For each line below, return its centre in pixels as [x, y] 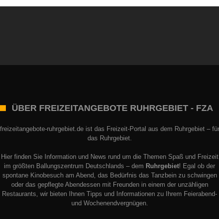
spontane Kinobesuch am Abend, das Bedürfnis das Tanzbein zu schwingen [109, 175]
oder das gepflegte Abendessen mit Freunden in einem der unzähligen [109, 185]
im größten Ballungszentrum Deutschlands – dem [75, 166]
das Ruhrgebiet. [109, 138]
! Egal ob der [197, 166]
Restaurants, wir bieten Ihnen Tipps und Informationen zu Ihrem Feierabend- [109, 194]
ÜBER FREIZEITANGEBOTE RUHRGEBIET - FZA [112, 108]
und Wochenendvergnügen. [109, 203]
